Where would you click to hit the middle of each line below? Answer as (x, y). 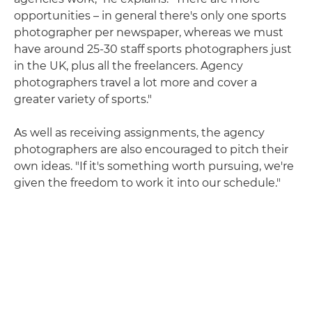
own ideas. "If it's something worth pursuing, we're (154, 166)
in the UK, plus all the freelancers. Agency (128, 65)
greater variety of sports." (83, 99)
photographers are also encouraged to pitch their (151, 149)
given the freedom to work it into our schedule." (147, 182)
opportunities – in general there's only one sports (150, 15)
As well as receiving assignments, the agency (139, 132)
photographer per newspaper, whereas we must (149, 32)
